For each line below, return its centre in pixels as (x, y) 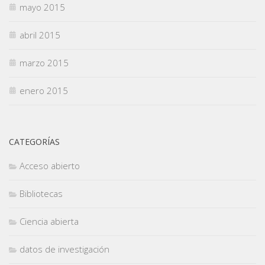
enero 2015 (44, 90)
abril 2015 (40, 35)
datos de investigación (64, 249)
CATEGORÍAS (34, 141)
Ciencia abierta (49, 221)
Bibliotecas (41, 193)
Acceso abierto (50, 165)
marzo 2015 (44, 62)
